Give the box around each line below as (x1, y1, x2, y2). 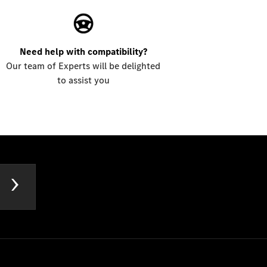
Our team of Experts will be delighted (6, 59, 161, 72)
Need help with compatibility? (19, 45, 147, 58)
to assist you (57, 73, 110, 86)
